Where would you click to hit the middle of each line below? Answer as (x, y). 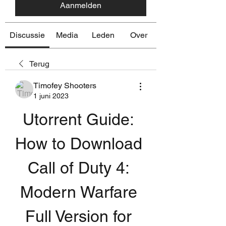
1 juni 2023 (51, 96)
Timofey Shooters (65, 85)
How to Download (79, 143)
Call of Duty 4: (78, 167)
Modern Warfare (78, 192)
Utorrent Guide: (78, 119)
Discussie (27, 35)
